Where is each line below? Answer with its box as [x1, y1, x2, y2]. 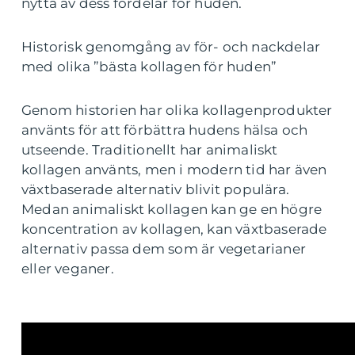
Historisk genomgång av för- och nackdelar [21, 38, 321, 55]
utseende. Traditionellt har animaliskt [21, 141, 278, 158]
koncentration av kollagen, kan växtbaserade [21, 220, 327, 237]
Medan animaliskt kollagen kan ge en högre [21, 200, 323, 217]
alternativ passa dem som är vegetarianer [21, 240, 307, 257]
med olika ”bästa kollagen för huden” [21, 58, 277, 74]
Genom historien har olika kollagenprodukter [21, 101, 333, 118]
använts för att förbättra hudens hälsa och [21, 121, 308, 138]
